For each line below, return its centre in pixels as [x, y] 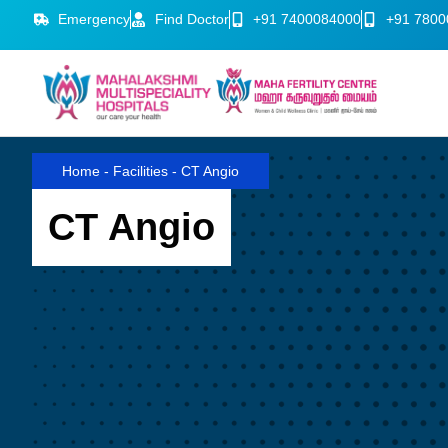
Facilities [140, 170]
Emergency [93, 19]
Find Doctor [191, 19]
